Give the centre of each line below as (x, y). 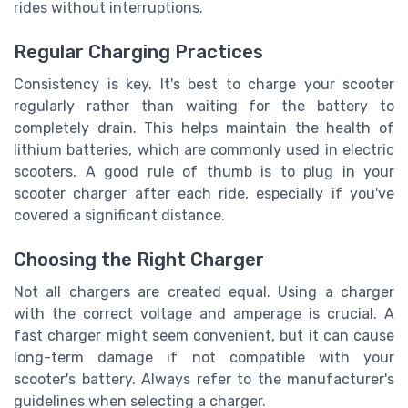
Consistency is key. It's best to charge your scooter (204, 85)
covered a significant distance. (119, 216)
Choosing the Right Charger (139, 260)
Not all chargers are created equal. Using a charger (204, 292)
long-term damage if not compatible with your (204, 358)
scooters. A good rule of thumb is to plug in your (204, 172)
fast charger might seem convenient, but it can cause (204, 336)
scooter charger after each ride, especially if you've (204, 194)
